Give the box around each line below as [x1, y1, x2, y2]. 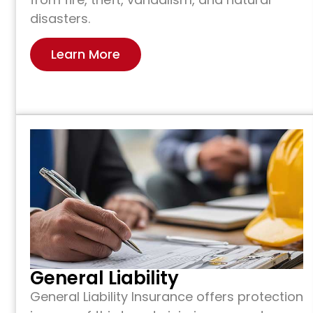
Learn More [51, 45, 120, 64]
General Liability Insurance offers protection [30, 287, 303, 305]
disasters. [30, 9, 90, 27]
